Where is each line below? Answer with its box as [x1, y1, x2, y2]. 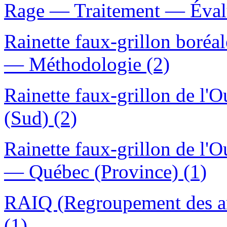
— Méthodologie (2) [4, 53, 170, 75]
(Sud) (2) [4, 107, 77, 129]
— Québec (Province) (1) [4, 161, 207, 183]
